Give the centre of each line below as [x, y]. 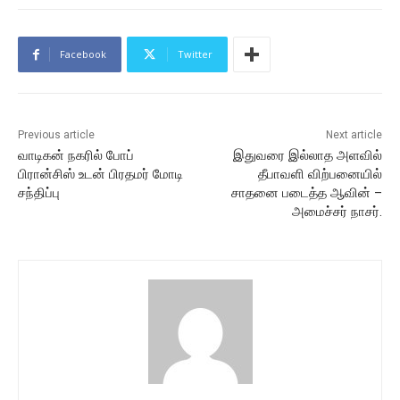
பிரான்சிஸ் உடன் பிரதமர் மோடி [100, 175]
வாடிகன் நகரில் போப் [76, 156]
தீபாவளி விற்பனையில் [320, 175]
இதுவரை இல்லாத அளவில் [307, 156]
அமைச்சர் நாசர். [337, 212]
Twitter [195, 54]
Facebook [83, 54]
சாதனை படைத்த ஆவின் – [306, 193]
